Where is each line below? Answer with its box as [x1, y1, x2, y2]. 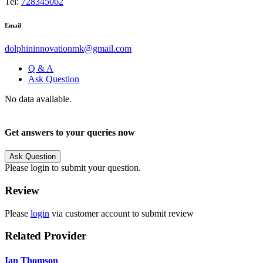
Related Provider [5, 230, 86, 242]
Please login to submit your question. [5, 163, 141, 173]
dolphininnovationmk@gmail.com [5, 43, 131, 53]
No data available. [5, 93, 72, 104]
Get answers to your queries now [5, 127, 135, 137]
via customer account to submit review [49, 208, 194, 218]
